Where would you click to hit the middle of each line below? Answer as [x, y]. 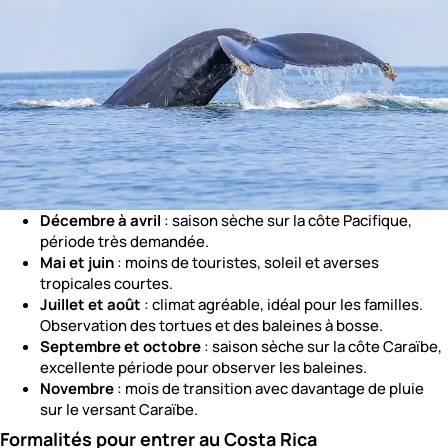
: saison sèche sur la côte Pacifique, [286, 221]
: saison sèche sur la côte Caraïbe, [321, 347]
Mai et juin [77, 263]
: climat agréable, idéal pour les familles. [282, 305]
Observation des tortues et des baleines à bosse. [211, 326]
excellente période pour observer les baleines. [203, 368]
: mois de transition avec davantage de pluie [269, 389]
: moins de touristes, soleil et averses [246, 263]
